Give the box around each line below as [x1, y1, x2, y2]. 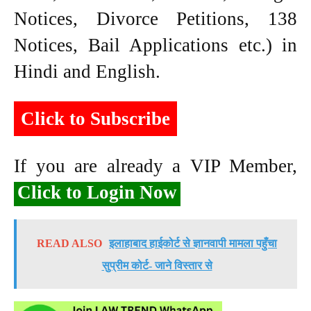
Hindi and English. [14, 61, 160, 83]
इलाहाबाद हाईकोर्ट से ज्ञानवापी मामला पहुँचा [109, 237, 277, 250]
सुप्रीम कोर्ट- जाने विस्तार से [101, 260, 212, 272]
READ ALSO [37, 237, 102, 250]
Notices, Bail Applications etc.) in [14, 35, 297, 56]
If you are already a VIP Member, [14, 155, 297, 177]
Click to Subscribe [21, 108, 170, 130]
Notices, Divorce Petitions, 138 [14, 8, 297, 30]
